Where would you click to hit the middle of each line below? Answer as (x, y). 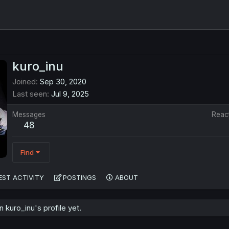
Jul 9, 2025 (70, 94)
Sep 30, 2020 (63, 82)
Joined (24, 82)
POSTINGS (79, 178)
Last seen (30, 94)
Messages (29, 115)
